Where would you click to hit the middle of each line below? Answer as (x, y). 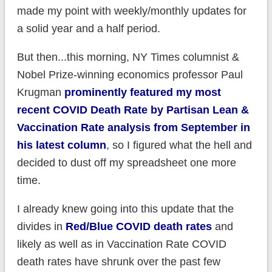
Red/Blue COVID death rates (138, 227)
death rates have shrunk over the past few (118, 262)
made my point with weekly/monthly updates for (131, 11)
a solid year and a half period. (88, 29)
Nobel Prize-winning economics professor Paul (130, 75)
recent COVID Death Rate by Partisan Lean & (133, 110)
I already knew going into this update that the (125, 209)
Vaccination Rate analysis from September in (133, 128)
